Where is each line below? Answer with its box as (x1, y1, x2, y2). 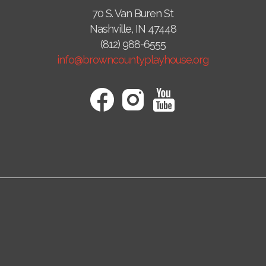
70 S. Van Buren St (92, 7, 174, 20)
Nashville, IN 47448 (89, 23, 176, 36)
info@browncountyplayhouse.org (57, 53, 209, 66)
